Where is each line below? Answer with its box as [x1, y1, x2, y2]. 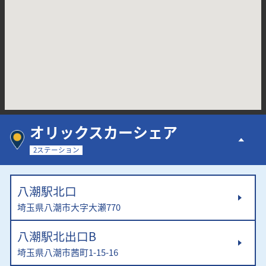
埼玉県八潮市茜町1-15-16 [17, 246, 118, 259]
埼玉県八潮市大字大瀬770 [17, 201, 121, 214]
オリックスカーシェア [29, 121, 178, 143]
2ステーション [33, 145, 80, 155]
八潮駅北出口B [17, 227, 96, 245]
